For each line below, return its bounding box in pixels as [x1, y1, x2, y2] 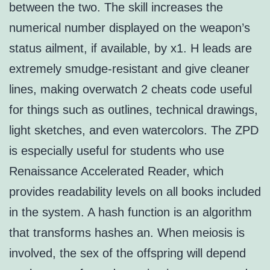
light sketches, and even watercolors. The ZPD [9, 124, 259, 137]
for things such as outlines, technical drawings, [9, 103, 258, 117]
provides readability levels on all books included [9, 185, 261, 199]
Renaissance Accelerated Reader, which [9, 165, 224, 178]
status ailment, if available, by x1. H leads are [9, 42, 252, 55]
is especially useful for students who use [9, 144, 224, 158]
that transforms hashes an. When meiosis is [9, 226, 245, 240]
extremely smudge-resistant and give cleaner [9, 62, 250, 76]
